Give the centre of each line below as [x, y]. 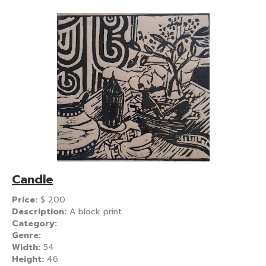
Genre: [26, 235]
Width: [28, 247]
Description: [41, 211]
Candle [32, 179]
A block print [96, 211]
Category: [34, 223]
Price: [26, 199]
